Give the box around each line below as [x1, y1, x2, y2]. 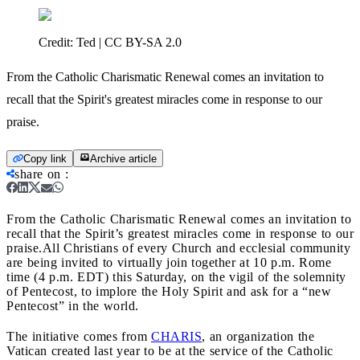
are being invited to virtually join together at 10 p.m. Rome [6, 255, 331, 269]
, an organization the [202, 329, 314, 343]
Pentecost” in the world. [6, 298, 139, 313]
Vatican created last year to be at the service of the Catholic [6, 343, 333, 358]
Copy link [23, 152, 67, 165]
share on [14, 166, 61, 181]
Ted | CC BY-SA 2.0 [76, 35, 182, 49]
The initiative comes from [6, 329, 151, 343]
